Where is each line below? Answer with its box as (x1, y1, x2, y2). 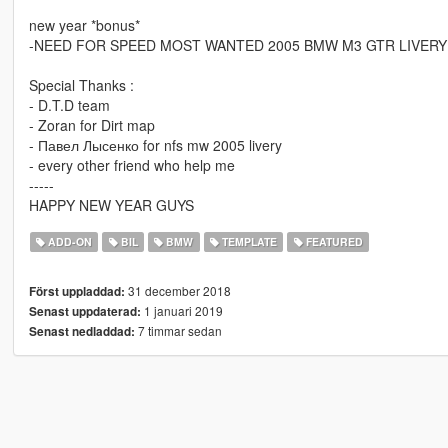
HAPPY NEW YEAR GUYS (28, 195, 194, 216)
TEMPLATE (218, 234, 277, 250)
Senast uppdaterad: (28, 303, 141, 321)
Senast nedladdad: (28, 323, 135, 341)
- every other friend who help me (28, 155, 235, 176)
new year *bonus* (28, 15, 140, 36)
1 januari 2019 (140, 302, 223, 320)
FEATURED (302, 234, 363, 250)
